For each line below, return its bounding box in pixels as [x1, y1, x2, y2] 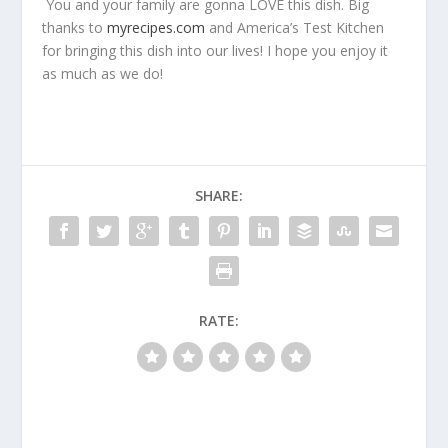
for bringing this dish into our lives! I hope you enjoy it [42, 41, 389, 61]
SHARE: [195, 186, 243, 206]
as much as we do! [42, 64, 164, 84]
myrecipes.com [107, 18, 206, 38]
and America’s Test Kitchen [205, 18, 385, 38]
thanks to [42, 18, 108, 38]
